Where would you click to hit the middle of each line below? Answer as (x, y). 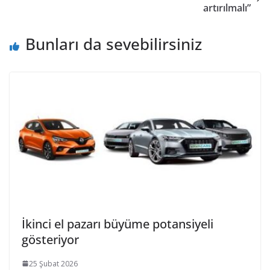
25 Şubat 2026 (53, 263)
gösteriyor (50, 239)
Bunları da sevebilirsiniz (114, 44)
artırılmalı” (227, 8)
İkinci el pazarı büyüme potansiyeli (118, 224)
